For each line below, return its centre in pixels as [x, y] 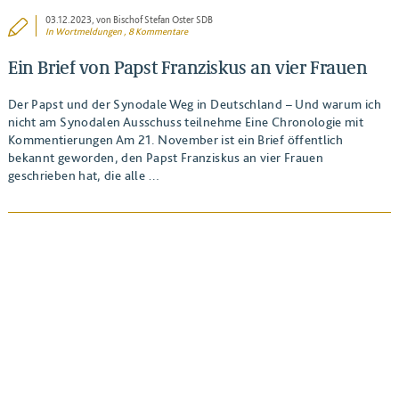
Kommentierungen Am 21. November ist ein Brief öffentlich [175, 139]
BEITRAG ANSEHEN [199, 308]
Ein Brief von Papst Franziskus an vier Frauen [187, 68]
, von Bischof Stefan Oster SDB [153, 20]
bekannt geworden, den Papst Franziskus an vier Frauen [166, 157]
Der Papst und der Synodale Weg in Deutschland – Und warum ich [194, 103]
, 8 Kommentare [155, 32]
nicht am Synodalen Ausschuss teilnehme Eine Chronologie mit [186, 121]
